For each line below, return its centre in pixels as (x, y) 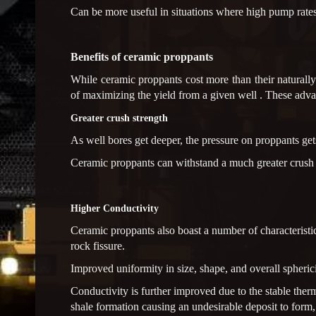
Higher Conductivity (115, 208)
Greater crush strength (119, 118)
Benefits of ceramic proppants (142, 56)
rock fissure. (98, 245)
